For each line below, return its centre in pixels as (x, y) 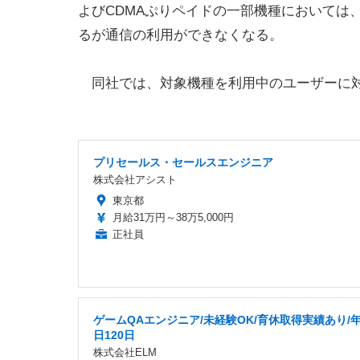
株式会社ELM (125, 352)
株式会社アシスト (135, 179)
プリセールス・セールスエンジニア (183, 162)
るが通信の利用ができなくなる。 (180, 35)
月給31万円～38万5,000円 (173, 217)
